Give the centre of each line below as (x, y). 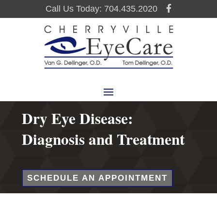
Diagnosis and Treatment (103, 139)
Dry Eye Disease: (77, 118)
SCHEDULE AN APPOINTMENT (97, 178)
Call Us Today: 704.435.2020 (101, 9)
